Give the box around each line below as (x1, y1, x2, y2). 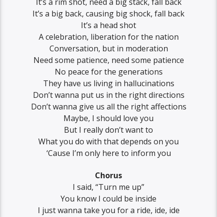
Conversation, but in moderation (49, 43, 168, 54)
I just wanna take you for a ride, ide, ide (37, 204, 180, 216)
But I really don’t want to (64, 124, 153, 135)
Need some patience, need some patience (33, 54, 184, 65)
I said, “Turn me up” (73, 181, 144, 192)
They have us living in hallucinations (43, 77, 174, 89)
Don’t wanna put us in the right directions (32, 89, 185, 100)
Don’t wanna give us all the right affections (31, 101, 186, 112)
